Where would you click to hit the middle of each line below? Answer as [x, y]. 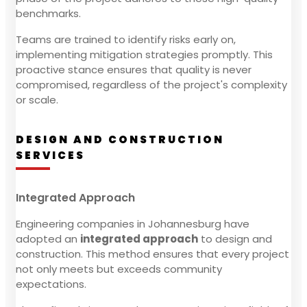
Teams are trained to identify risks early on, [126, 39]
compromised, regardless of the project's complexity [151, 84]
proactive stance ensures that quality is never [134, 69]
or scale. [37, 99]
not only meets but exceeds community [119, 269]
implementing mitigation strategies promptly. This [144, 54]
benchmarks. [48, 13]
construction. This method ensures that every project [152, 254]
